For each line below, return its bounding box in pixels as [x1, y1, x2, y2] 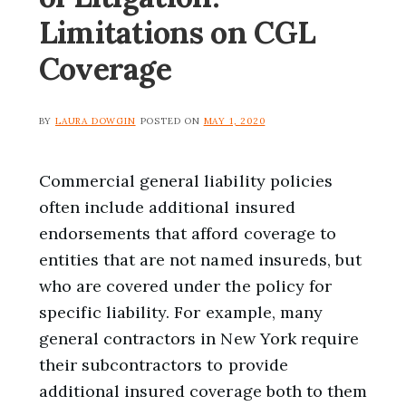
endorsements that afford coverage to [38, 223, 337, 245]
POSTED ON [140, 115, 204, 128]
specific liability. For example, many [38, 302, 324, 324]
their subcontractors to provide [38, 354, 288, 376]
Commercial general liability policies [38, 170, 333, 192]
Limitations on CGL [38, 13, 316, 53]
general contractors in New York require [38, 328, 360, 350]
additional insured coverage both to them [38, 381, 368, 402]
